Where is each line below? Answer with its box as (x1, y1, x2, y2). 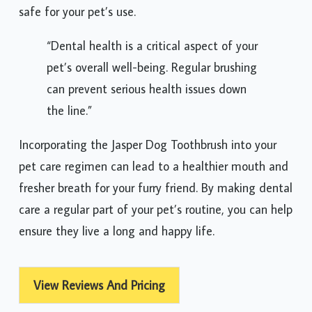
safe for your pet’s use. (19, 3, 136, 20)
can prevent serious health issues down (47, 81, 247, 97)
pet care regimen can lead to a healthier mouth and (19, 158, 288, 175)
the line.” (47, 102, 92, 119)
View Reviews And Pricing (33, 277, 165, 294)
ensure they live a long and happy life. (19, 223, 214, 240)
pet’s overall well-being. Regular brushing (47, 59, 257, 76)
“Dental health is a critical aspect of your (47, 38, 258, 54)
